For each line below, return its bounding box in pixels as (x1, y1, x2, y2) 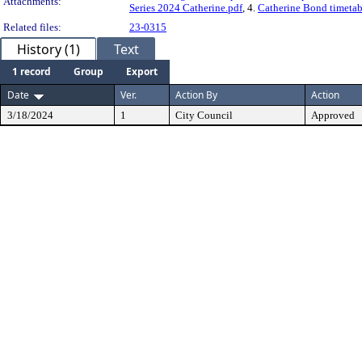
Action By (175, 88, 217, 102)
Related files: (3, 21, 61, 33)
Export (126, 65, 158, 78)
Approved (311, 109, 355, 121)
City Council (175, 109, 233, 121)
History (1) (17, 40, 80, 58)
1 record (12, 65, 51, 78)
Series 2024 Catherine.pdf (129, 2, 242, 14)
